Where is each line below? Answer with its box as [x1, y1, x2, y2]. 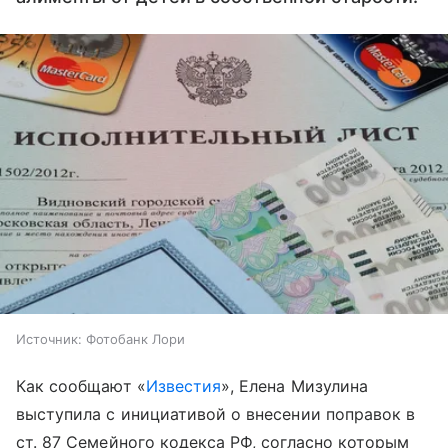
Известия [145, 376, 222, 396]
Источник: [16, 331, 82, 347]
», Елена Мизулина [221, 376, 368, 396]
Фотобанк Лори [86, 331, 185, 347]
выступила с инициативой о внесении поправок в [16, 404, 416, 424]
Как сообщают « [16, 376, 146, 396]
